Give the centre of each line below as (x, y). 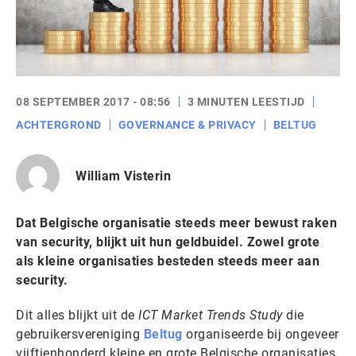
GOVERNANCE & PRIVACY (187, 125)
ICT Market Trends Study (211, 315)
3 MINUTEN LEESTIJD (246, 102)
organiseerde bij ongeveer (261, 334)
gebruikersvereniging (80, 334)
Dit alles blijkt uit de (77, 315)
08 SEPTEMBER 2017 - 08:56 (93, 102)
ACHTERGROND (59, 125)
